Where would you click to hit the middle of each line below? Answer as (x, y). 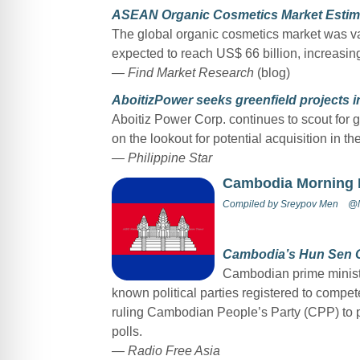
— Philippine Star (162, 157)
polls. (127, 331)
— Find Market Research (182, 72)
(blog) (272, 72)
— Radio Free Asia (166, 350)
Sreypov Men (309, 204)
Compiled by (251, 204)
